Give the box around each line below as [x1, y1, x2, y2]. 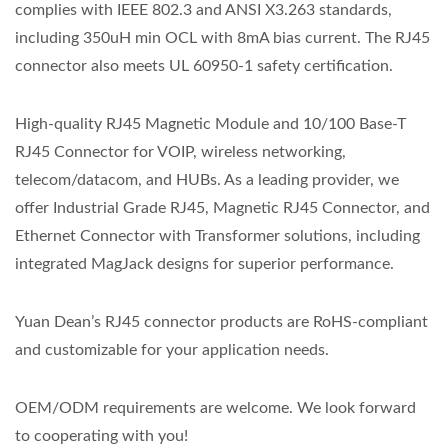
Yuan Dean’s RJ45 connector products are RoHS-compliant [15, 314, 428, 330]
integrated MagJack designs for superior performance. [15, 256, 394, 272]
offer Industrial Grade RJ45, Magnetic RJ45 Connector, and [15, 200, 430, 216]
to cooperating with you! [15, 428, 188, 444]
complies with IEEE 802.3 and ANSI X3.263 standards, [15, 2, 392, 18]
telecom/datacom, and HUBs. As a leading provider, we [15, 172, 399, 188]
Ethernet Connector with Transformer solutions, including [15, 228, 420, 244]
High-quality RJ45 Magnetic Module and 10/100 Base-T [15, 116, 406, 132]
